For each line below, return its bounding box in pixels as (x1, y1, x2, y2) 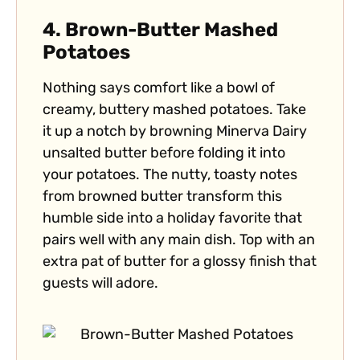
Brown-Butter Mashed (65, 22, 278, 42)
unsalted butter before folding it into (43, 146, 285, 162)
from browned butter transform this (43, 190, 282, 206)
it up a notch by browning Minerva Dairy (43, 125, 307, 141)
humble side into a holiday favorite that (43, 211, 302, 227)
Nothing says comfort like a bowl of (43, 81, 275, 97)
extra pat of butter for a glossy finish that (43, 255, 317, 271)
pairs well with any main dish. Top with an (43, 233, 315, 249)
